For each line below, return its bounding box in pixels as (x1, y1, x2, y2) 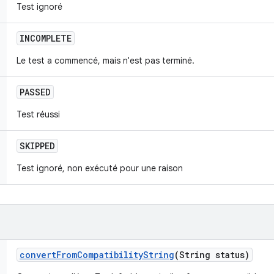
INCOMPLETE (20, 32, 72, 44)
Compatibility (77, 249, 143, 261)
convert (20, 249, 56, 261)
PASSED (20, 86, 51, 98)
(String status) (174, 249, 250, 261)
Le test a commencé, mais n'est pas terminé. (17, 55, 197, 66)
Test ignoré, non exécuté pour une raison (17, 163, 183, 174)
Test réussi (17, 109, 62, 120)
